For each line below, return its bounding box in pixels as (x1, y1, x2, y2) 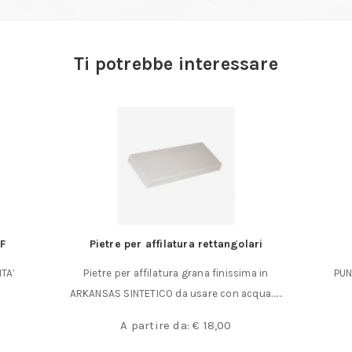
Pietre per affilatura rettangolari (89, 237, 263, 251)
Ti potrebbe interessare (74, 53, 278, 75)
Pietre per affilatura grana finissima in (83, 267, 269, 280)
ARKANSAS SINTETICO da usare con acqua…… (69, 288, 283, 300)
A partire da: (120, 318, 193, 333)
